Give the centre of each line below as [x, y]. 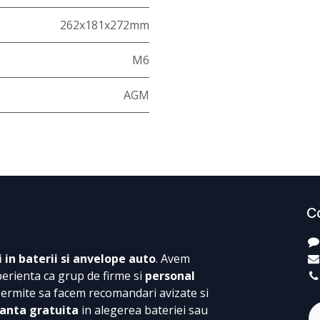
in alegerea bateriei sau [143, 310]
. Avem [173, 259]
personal [170, 276]
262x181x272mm [105, 25]
